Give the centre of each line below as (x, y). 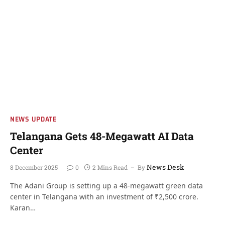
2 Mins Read (110, 167)
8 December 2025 (34, 167)
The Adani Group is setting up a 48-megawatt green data (106, 186)
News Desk (165, 167)
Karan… (23, 208)
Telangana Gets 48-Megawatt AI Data (102, 136)
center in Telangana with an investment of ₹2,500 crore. (104, 197)
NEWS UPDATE (33, 119)
